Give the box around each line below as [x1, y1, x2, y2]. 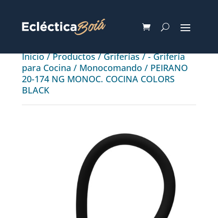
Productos [52, 51, 95, 62]
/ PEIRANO [142, 62, 188, 73]
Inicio [21, 51, 44, 62]
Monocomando [79, 62, 142, 73]
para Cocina [21, 62, 71, 73]
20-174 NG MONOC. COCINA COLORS [21, 73, 175, 85]
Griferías [103, 51, 140, 62]
